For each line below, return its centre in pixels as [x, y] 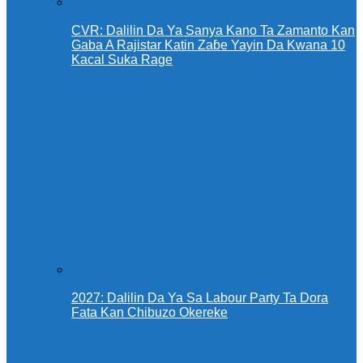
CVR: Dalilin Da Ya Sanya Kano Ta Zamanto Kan [213, 31]
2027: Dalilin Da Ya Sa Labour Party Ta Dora [200, 298]
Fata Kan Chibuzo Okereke [149, 313]
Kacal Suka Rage [122, 60]
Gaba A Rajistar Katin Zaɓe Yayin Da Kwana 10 [208, 45]
